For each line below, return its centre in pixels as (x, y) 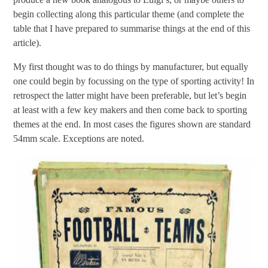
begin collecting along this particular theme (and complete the (129, 14)
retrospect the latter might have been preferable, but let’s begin (130, 95)
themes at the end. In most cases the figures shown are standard (132, 124)
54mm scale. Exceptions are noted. (79, 138)
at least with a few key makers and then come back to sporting (130, 109)
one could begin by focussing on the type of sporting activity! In (134, 81)
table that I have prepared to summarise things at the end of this (132, 28)
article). (28, 42)
